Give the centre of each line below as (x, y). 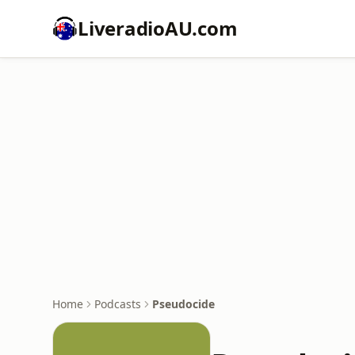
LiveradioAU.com (158, 28)
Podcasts (118, 304)
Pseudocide (183, 304)
